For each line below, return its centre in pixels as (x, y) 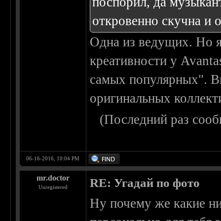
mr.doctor (53, 178)
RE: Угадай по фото (145, 183)
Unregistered (53, 187)
